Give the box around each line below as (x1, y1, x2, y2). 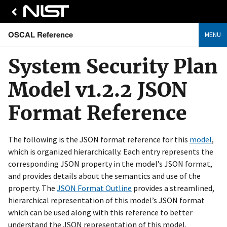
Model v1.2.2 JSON (8, 78, 187, 102)
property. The (8, 183, 57, 193)
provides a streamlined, (132, 183, 214, 193)
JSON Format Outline (57, 183, 132, 193)
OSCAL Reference (8, 29, 73, 40)
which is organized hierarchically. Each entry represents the (8, 146, 213, 157)
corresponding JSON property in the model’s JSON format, (8, 159, 212, 169)
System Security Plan (8, 54, 218, 79)
